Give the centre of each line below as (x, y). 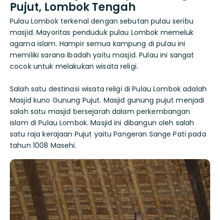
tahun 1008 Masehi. (43, 146)
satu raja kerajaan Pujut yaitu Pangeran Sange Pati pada (108, 134)
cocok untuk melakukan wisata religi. (74, 67)
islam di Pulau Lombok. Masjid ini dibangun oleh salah (102, 123)
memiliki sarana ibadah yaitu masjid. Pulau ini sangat (102, 55)
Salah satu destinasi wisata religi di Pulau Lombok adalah (108, 89)
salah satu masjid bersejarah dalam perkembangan (100, 112)
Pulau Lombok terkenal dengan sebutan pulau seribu (102, 21)
